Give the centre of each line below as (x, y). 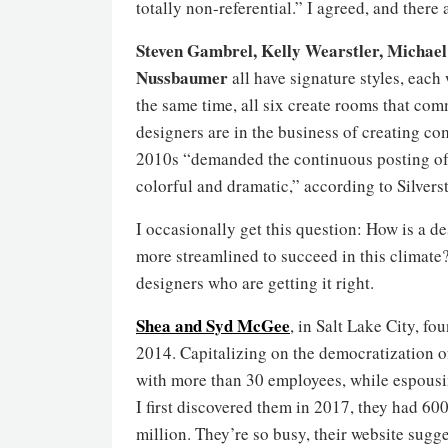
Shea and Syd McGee (213, 325)
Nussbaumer (182, 77)
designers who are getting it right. (255, 282)
